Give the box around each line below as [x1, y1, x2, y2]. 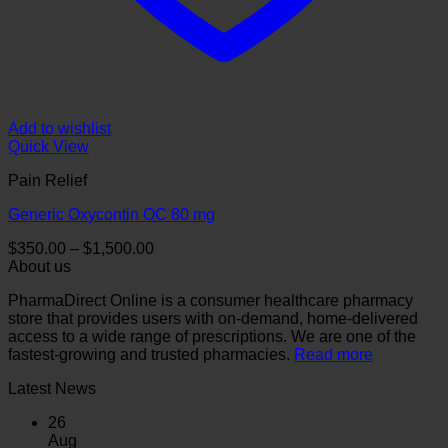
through [153, 293, 207, 311]
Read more [294, 346, 373, 364]
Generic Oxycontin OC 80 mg [8, 206, 215, 224]
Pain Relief [8, 172, 87, 190]
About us [8, 258, 71, 276]
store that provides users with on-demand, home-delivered [8, 310, 418, 328]
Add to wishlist [8, 120, 111, 138]
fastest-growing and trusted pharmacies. [8, 346, 294, 364]
